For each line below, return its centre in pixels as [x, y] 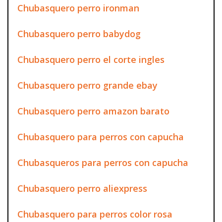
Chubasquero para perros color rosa [95, 214]
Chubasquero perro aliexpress [82, 188]
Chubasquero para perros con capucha [101, 137]
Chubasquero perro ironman [78, 8]
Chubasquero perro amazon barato [93, 111]
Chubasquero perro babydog [79, 33]
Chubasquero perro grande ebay [87, 85]
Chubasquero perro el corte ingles [91, 59]
